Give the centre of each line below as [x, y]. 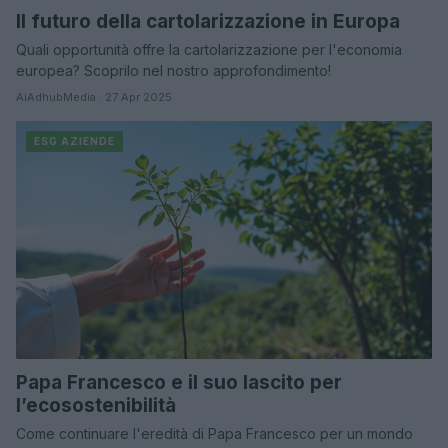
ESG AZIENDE [74, 141]
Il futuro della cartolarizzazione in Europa [208, 22]
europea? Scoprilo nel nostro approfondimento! [173, 71]
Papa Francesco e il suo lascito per [179, 382]
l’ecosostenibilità [96, 405]
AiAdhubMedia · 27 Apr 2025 [94, 97]
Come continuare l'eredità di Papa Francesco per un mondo [214, 433]
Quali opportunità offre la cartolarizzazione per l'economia [209, 50]
